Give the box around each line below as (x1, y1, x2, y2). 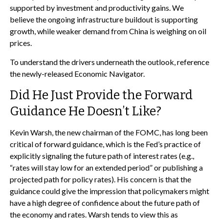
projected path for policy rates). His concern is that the (10, 175, 191, 184)
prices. (10, 38, 32, 47)
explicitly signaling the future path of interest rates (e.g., (10, 151, 194, 160)
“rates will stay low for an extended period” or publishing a (10, 163, 203, 172)
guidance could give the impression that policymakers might (10, 186, 209, 196)
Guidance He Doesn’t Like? (10, 104, 161, 119)
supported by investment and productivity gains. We (10, 3, 184, 12)
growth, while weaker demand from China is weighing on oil (10, 26, 206, 36)
